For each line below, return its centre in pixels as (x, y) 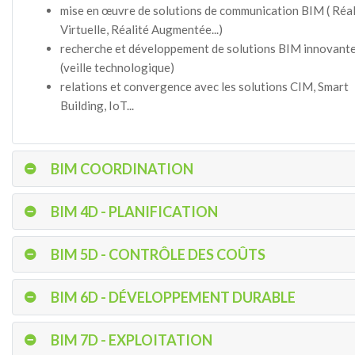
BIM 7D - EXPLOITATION (132, 340)
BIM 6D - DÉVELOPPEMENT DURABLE (173, 297)
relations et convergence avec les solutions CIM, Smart (204, 86)
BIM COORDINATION (122, 169)
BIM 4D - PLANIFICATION (134, 212)
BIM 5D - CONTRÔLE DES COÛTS (158, 254)
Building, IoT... (97, 105)
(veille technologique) (117, 67)
